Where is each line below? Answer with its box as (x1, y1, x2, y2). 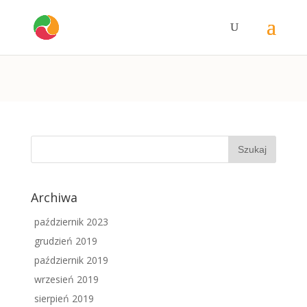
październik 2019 (34, 254, 108, 267)
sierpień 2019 (34, 292, 94, 306)
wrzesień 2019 (34, 273, 99, 286)
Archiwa (30, 189, 77, 206)
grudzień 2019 (34, 234, 97, 248)
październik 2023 (34, 215, 108, 229)
